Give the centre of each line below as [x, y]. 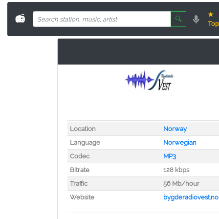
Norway [175, 129]
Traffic [78, 184]
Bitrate [79, 170]
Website [82, 197]
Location [83, 129]
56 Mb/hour [181, 184]
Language [85, 142]
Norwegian [180, 142]
